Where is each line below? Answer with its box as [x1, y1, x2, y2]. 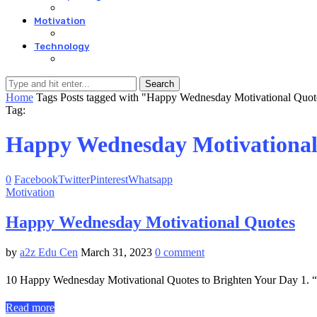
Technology [34, 41, 89, 52]
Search [145, 79, 174, 89]
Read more [6, 301, 54, 313]
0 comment [155, 246, 204, 258]
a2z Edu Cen [20, 246, 78, 258]
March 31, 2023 [81, 246, 152, 258]
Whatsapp [128, 173, 173, 185]
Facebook [14, 173, 58, 185]
